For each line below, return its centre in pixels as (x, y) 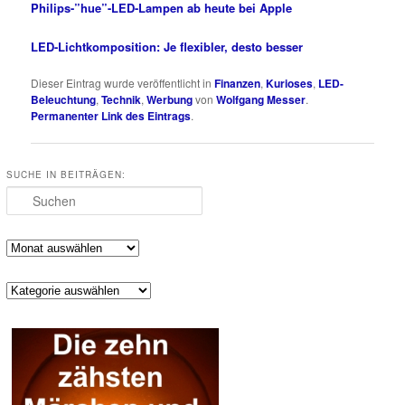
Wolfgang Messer (261, 99)
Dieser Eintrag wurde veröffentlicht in (123, 82)
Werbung (170, 99)
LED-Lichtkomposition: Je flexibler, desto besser (167, 46)
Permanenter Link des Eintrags (111, 115)
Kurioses (290, 83)
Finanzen (238, 83)
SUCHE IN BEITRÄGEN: (66, 174)
